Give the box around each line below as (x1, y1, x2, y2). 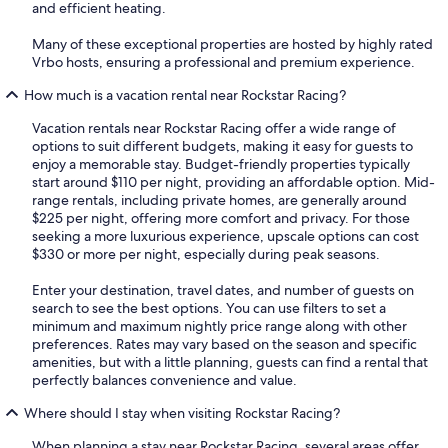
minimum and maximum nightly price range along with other (32, 317, 407, 336)
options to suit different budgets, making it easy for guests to (32, 137, 413, 156)
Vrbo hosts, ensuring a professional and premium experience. (32, 53, 415, 72)
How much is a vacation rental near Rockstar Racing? (24, 86, 346, 105)
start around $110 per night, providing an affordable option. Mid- (32, 173, 435, 192)
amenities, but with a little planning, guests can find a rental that (32, 353, 428, 372)
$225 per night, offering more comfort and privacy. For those (32, 209, 410, 228)
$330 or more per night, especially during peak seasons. (32, 245, 380, 264)
